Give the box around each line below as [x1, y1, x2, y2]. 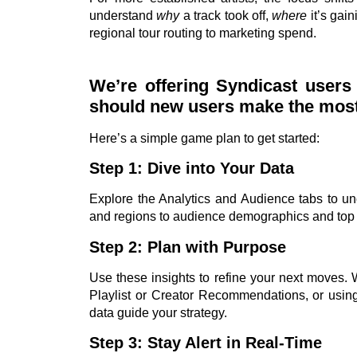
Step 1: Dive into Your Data [89, 159, 294, 178]
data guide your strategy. [89, 305, 227, 320]
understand [89, 8, 157, 22]
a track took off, [179, 8, 273, 22]
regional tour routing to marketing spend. [89, 25, 316, 40]
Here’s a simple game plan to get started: [89, 131, 320, 145]
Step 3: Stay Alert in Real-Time [89, 334, 322, 352]
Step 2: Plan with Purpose [89, 237, 286, 256]
